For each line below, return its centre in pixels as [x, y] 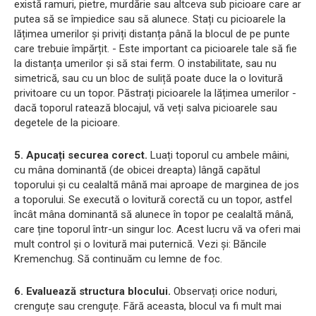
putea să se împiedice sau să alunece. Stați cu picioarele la [150, 19]
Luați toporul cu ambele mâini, [218, 156]
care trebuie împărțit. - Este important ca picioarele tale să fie [156, 49]
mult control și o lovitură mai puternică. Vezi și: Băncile [140, 244]
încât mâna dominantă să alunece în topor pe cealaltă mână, [154, 215]
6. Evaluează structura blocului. [92, 292]
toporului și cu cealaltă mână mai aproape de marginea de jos [157, 185]
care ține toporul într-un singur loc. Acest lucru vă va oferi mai [157, 230]
